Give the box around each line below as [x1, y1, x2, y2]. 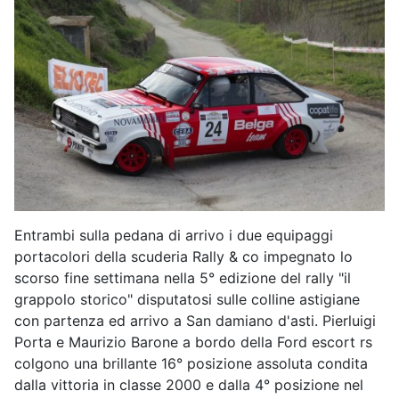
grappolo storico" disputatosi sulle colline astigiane [14, 290, 360, 309]
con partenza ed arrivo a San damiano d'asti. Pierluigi [14, 312, 376, 330]
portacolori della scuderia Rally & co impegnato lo [14, 248, 353, 266]
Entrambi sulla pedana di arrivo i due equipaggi [14, 226, 333, 245]
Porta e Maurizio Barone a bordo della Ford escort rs [14, 333, 372, 352]
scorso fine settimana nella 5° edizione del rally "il [14, 269, 351, 288]
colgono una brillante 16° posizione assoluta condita [14, 354, 368, 373]
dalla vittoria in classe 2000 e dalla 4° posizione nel [14, 376, 363, 395]
